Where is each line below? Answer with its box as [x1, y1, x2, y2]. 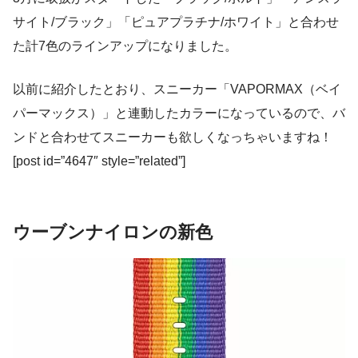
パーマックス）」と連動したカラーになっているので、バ [13, 105, 345, 120]
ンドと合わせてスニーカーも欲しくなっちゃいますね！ [13, 129, 332, 144]
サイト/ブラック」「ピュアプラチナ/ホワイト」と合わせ [13, 14, 339, 29]
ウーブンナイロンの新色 [13, 221, 213, 242]
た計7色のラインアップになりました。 [13, 38, 237, 53]
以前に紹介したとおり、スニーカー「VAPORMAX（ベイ [13, 82, 341, 96]
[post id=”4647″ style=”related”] [13, 153, 185, 168]
